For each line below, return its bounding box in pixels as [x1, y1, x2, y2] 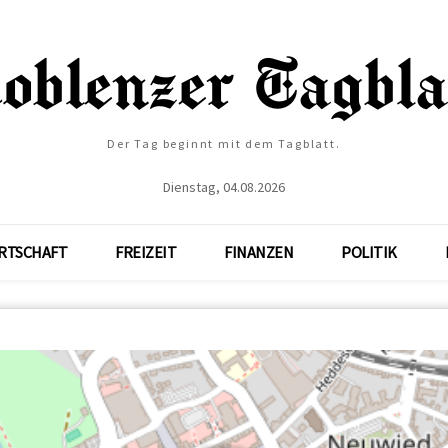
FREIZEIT [115, 242, 176, 262]
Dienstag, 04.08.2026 [163, 178, 285, 196]
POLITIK [341, 242, 397, 262]
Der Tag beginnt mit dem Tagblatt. [107, 136, 341, 151]
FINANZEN [224, 242, 293, 262]
